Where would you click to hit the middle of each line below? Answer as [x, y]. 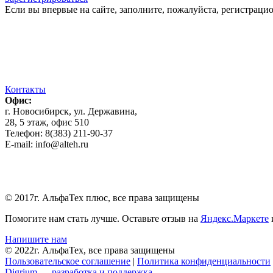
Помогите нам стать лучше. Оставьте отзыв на [103, 218]
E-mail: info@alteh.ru [47, 144]
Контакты [25, 89]
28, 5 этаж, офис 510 [47, 122]
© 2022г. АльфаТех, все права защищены [90, 250]
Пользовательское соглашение [68, 261]
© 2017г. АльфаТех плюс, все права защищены [102, 197]
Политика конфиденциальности [204, 261]
